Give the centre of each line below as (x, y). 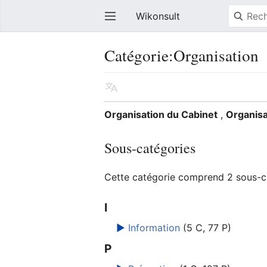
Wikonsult (158, 16)
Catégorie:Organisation (182, 55)
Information (154, 228)
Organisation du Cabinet (161, 114)
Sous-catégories (150, 148)
